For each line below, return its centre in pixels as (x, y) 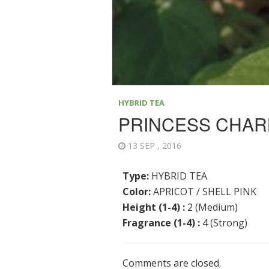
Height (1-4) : (154, 207)
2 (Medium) (212, 207)
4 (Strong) (224, 223)
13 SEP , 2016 (156, 146)
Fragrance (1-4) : (162, 223)
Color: (137, 192)
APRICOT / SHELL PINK (204, 192)
